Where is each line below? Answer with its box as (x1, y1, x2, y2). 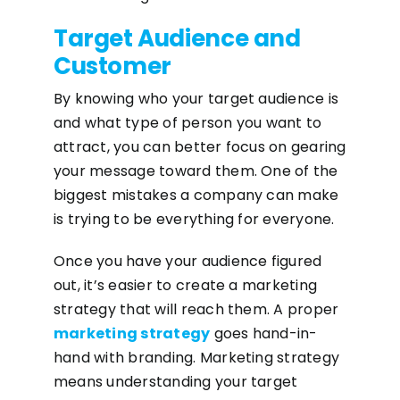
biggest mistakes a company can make (53, 185, 339, 205)
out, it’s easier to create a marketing (53, 275, 318, 296)
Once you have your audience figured (53, 251, 322, 271)
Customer (53, 50, 171, 82)
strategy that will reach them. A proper (53, 299, 339, 320)
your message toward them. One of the (53, 161, 338, 181)
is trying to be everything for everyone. (53, 209, 335, 229)
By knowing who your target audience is (53, 88, 339, 109)
